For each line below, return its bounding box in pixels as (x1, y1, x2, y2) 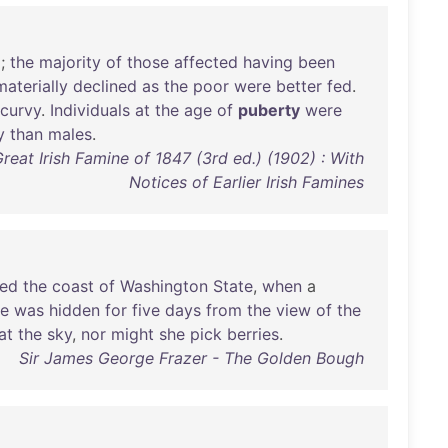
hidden (49, 300, 100, 320)
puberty (238, 100, 300, 120)
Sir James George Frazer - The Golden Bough (18, 348, 364, 368)
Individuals (50, 100, 130, 120)
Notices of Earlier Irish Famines (128, 172, 364, 192)
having (243, 52, 293, 72)
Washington (120, 276, 208, 296)
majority (39, 52, 101, 72)
